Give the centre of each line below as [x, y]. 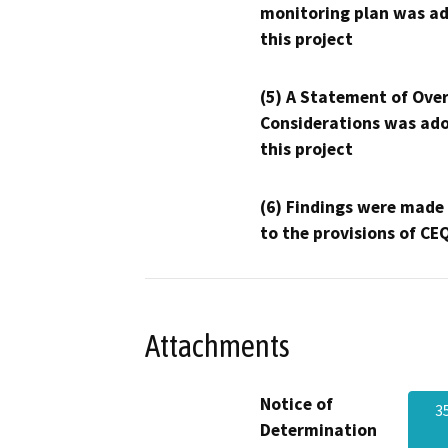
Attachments [217, 345]
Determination [318, 430]
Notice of [296, 404]
